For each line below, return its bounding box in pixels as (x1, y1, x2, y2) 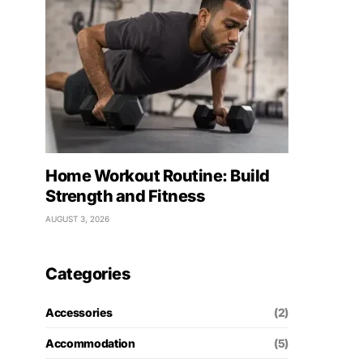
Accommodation (45, 336, 135, 350)
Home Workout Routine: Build (45, 166, 270, 186)
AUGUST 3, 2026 (45, 214, 109, 224)
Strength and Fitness (45, 186, 204, 206)
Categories (45, 264, 130, 284)
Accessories (45, 305, 113, 319)
